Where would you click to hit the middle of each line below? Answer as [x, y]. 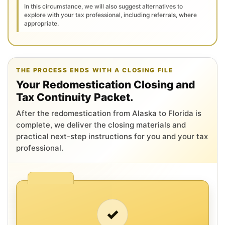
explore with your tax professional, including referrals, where [110, 15]
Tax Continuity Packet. [75, 97]
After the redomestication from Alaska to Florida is [109, 113]
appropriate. [41, 23]
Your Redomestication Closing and [105, 84]
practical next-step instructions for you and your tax [112, 136]
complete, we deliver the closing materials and [101, 125]
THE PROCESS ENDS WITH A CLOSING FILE [95, 70]
